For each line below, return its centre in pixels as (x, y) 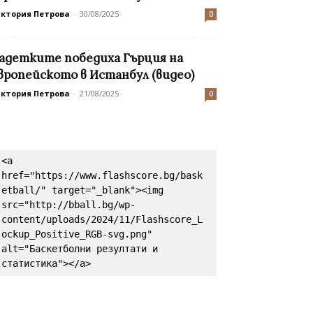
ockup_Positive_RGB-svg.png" (77, 234)
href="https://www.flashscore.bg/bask (102, 176)
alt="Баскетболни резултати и (80, 249)
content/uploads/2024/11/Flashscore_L (102, 220)
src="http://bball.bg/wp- (68, 205)
